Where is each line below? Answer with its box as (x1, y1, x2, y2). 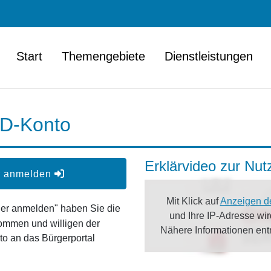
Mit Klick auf (166, 196, 220, 206)
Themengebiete (62, 50, 145, 63)
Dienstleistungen (165, 50, 253, 63)
